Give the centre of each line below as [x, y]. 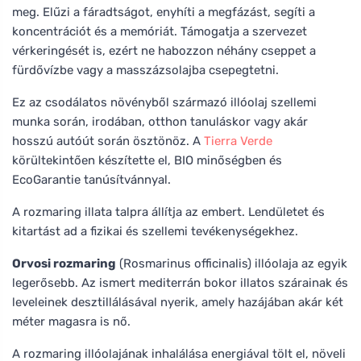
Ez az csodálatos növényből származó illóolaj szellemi [164, 102]
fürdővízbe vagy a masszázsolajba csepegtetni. [145, 70]
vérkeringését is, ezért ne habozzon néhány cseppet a [164, 50]
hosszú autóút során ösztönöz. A [108, 141]
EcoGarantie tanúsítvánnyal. [91, 179]
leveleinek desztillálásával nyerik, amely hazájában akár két [178, 302]
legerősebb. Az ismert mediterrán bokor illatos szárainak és [180, 282]
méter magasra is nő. [71, 321]
